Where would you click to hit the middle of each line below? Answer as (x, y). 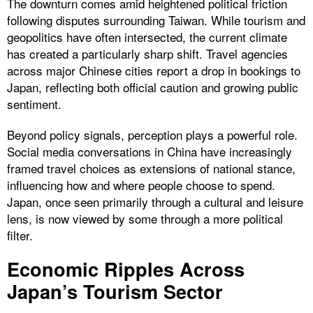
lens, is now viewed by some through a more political (145, 218)
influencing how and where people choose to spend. (141, 184)
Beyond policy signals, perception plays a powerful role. (152, 134)
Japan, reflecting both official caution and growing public (153, 87)
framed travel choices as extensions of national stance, (151, 168)
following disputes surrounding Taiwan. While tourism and (156, 20)
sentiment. (34, 103)
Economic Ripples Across (126, 268)
